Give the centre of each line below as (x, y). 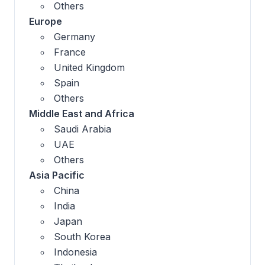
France (70, 52)
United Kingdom (89, 68)
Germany (75, 37)
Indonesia (75, 252)
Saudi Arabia (83, 129)
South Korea (82, 237)
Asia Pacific (57, 175)
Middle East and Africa (82, 114)
